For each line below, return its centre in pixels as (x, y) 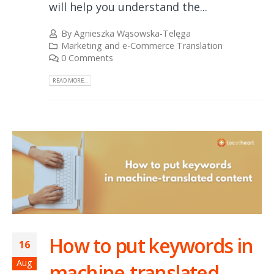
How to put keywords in (151, 246)
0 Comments (87, 58)
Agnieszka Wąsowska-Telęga (133, 34)
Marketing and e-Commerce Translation (142, 46)
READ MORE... (70, 80)
